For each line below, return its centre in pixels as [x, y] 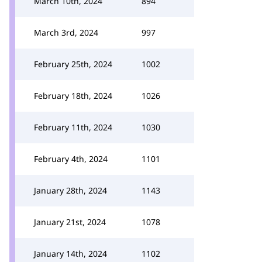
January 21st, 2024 [70, 222]
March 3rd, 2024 [66, 32]
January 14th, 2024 [70, 254]
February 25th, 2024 [73, 64]
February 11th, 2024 [73, 127]
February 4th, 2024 [71, 159]
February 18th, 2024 [73, 96]
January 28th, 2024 [70, 190]
